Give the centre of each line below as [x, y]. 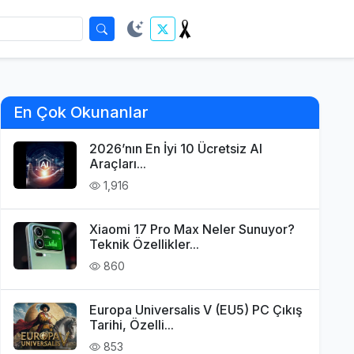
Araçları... [118, 164]
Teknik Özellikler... [145, 244]
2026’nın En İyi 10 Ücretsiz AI [176, 149]
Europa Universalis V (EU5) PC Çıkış [196, 310]
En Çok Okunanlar [81, 112]
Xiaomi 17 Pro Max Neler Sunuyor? [192, 229]
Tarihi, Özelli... [132, 325]
